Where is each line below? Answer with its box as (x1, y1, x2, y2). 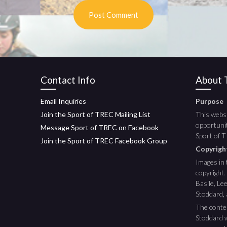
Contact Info (41, 74, 95, 86)
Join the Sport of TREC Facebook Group (41, 136, 167, 145)
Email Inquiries (41, 97, 86, 105)
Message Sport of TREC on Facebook (41, 123, 159, 132)
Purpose (196, 97, 223, 105)
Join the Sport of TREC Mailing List (41, 110, 150, 119)
